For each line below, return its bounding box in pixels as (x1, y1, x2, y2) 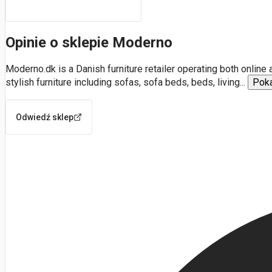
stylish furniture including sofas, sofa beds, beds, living (5, 76, 240, 88)
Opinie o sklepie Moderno (5, 33, 172, 51)
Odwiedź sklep (16, 112, 73, 122)
